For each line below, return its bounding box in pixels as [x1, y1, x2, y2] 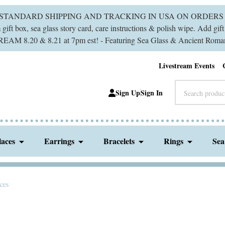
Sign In [141, 87, 163, 98]
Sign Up [116, 87, 140, 98]
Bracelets [103, 135, 135, 147]
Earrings [44, 135, 75, 147]
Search [175, 80, 196, 91]
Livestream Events [159, 60, 214, 71]
